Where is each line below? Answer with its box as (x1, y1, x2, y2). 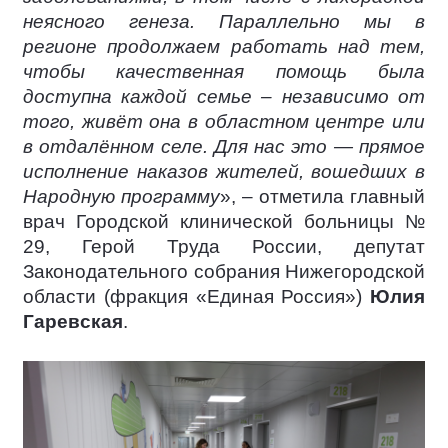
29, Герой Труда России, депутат (23, 236, 425, 258)
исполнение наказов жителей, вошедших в (23, 161, 425, 183)
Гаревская (23, 311, 123, 333)
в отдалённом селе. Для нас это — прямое (23, 136, 425, 158)
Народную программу (23, 186, 220, 208)
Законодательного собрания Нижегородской (23, 261, 425, 283)
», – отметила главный (220, 186, 425, 208)
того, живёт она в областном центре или (23, 111, 425, 133)
